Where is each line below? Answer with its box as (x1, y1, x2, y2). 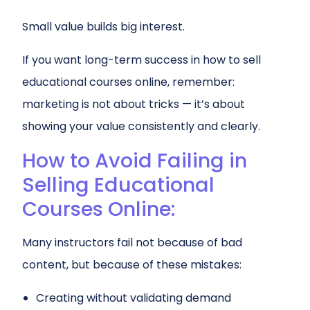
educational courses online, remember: (22, 74, 235, 90)
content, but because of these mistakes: (22, 257, 241, 273)
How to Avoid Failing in (22, 147, 247, 174)
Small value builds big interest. (22, 19, 185, 35)
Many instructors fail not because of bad (22, 235, 242, 250)
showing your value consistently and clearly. (22, 118, 260, 134)
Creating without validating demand (36, 290, 231, 306)
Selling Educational (22, 171, 215, 199)
